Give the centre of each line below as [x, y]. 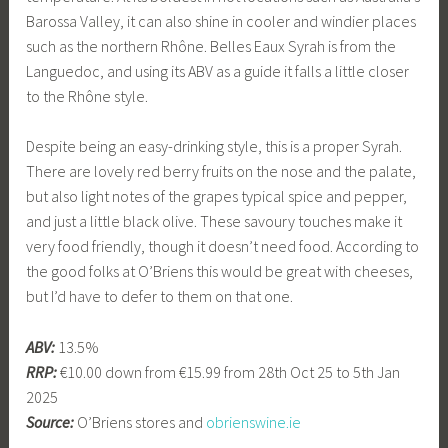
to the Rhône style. [87, 95]
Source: [50, 421]
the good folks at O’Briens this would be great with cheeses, [220, 271]
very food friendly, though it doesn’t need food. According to [223, 246]
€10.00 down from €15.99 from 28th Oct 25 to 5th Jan [229, 371]
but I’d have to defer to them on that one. [160, 296]
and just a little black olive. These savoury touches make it [214, 221]
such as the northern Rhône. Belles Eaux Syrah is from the [211, 45]
